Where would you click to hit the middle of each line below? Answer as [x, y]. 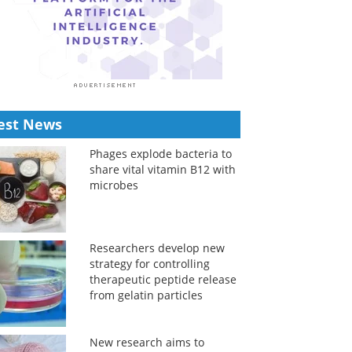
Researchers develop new [157, 248]
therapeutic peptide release [163, 279]
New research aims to [147, 342]
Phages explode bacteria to [160, 154]
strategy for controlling [149, 264]
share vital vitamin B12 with [162, 169]
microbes [114, 185]
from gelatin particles [146, 295]
